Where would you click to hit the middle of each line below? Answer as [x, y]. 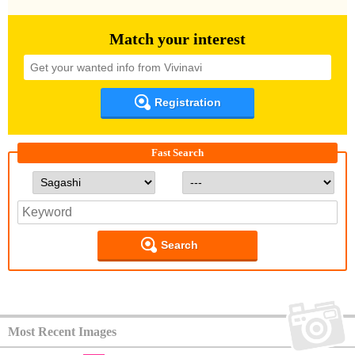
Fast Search [177, 153]
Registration [187, 102]
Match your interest [177, 39]
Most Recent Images [62, 332]
